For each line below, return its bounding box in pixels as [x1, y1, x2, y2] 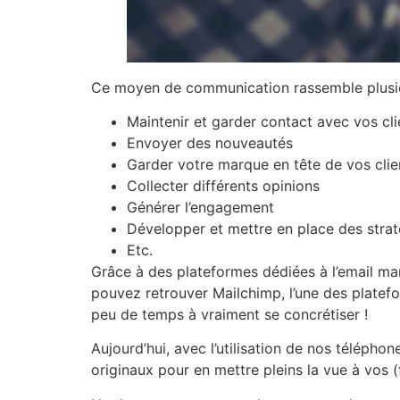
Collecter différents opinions [127, 177, 324, 195]
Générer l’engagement [127, 198, 274, 216]
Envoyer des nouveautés [127, 134, 297, 152]
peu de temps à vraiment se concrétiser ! [91, 305, 372, 323]
